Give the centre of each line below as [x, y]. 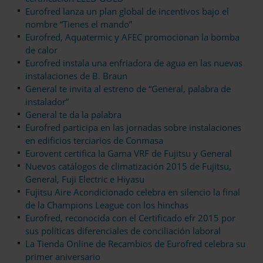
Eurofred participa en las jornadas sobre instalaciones [133, 128]
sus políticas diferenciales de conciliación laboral [123, 231]
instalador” [47, 102]
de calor [41, 50]
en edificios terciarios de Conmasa [94, 141]
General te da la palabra [73, 115]
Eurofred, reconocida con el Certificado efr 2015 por [130, 218]
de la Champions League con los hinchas [107, 205]
